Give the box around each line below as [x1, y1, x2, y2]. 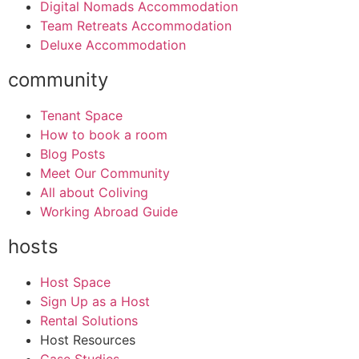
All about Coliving [40, 184, 148, 201]
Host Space [40, 274, 111, 291]
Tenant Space [40, 107, 123, 124]
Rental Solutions [40, 313, 138, 329]
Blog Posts [40, 146, 105, 163]
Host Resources [40, 332, 135, 349]
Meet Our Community [40, 165, 170, 182]
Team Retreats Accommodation [40, 18, 232, 34]
